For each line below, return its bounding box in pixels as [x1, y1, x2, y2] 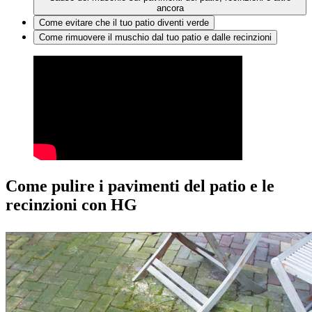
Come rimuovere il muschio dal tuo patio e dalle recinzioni [39, 32, 272, 43]
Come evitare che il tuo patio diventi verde [39, 17, 209, 29]
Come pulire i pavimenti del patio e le [6, 177, 274, 196]
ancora [156, 3, 184, 14]
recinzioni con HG [6, 196, 137, 214]
